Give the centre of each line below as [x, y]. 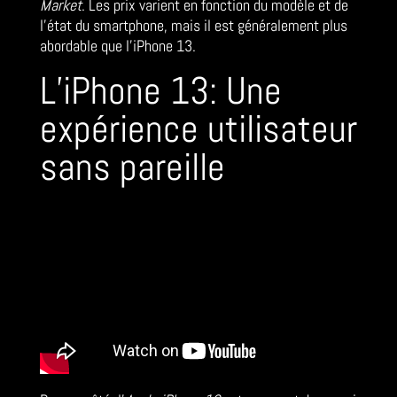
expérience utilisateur [198, 129]
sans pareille [132, 167]
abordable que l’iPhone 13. [117, 46]
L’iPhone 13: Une [160, 91]
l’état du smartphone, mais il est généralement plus [193, 26]
